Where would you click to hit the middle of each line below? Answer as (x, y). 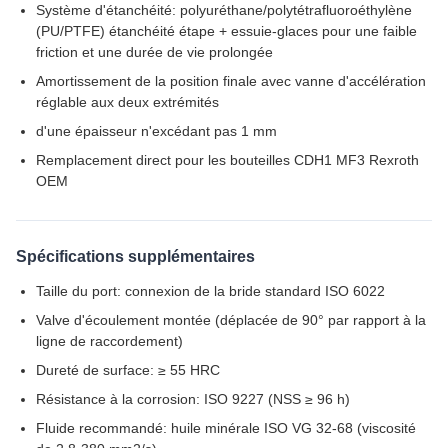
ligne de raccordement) (109, 341)
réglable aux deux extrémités (127, 102)
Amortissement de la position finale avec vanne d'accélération (231, 81)
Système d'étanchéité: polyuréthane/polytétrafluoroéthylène (224, 10)
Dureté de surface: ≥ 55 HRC (128, 370)
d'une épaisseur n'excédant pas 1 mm (156, 131)
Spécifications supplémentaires (135, 256)
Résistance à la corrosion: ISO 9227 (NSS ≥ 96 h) (193, 399)
